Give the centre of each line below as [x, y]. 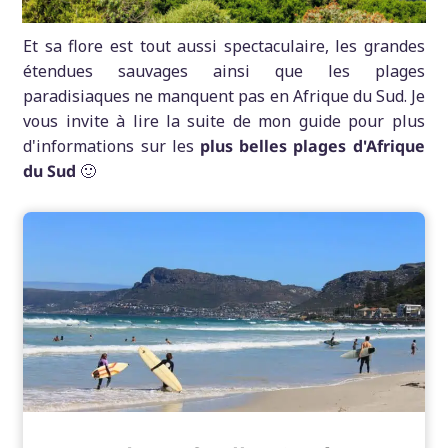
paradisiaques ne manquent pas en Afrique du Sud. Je [224, 95]
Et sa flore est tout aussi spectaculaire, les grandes [224, 45]
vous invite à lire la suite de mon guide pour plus [224, 120]
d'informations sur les [111, 145]
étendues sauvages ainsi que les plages [224, 70]
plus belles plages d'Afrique [312, 145]
